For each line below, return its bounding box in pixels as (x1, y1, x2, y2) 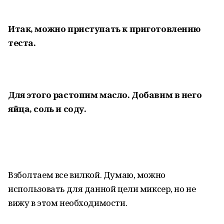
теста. (8, 37, 36, 48)
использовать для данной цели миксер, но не (8, 183, 196, 194)
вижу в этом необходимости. (8, 197, 127, 208)
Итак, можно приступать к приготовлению (8, 23, 201, 34)
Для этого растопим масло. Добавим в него (8, 89, 202, 100)
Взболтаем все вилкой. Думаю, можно (8, 169, 165, 180)
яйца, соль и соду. (8, 103, 86, 114)
